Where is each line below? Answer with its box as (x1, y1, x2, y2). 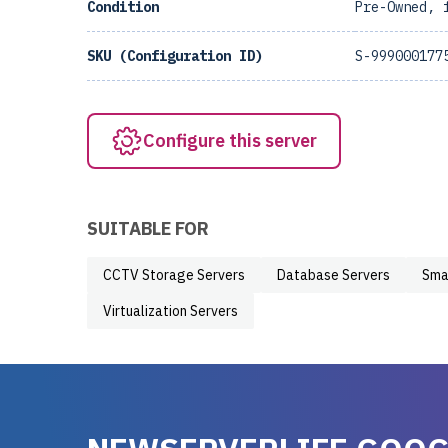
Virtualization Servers (103, 302, 238, 320)
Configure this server (143, 129, 317, 152)
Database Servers (277, 266, 390, 284)
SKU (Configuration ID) (87, 47, 263, 65)
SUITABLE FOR (87, 217, 209, 240)
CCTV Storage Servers (103, 266, 245, 284)
